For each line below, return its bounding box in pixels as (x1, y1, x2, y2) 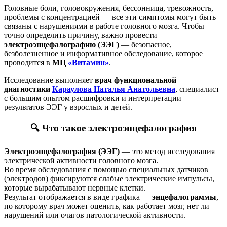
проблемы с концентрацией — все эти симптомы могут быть (4, 12, 216, 21)
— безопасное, (119, 40, 172, 49)
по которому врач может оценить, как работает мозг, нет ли (4, 201, 209, 210)
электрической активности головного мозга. (4, 156, 158, 165)
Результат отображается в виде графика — (4, 192, 152, 201)
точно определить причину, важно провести (4, 30, 157, 40)
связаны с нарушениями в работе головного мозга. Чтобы (4, 21, 204, 30)
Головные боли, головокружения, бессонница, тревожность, (4, 3, 213, 12)
